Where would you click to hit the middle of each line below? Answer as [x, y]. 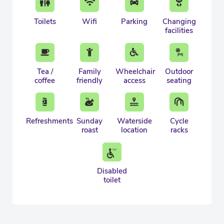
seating [179, 80]
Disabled [112, 171]
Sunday [90, 121]
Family [89, 71]
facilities [179, 30]
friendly [90, 80]
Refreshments [49, 121]
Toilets [45, 21]
